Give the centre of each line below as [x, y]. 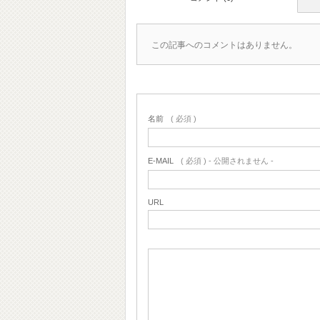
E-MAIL [161, 160]
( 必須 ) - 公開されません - [227, 160]
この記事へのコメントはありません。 [224, 45]
